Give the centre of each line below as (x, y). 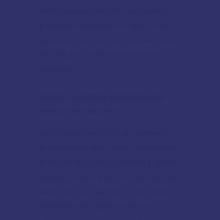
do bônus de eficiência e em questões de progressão (109, 162)
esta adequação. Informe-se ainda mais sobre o (103, 55)
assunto (51, 70)
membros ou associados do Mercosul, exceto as (104, 11)
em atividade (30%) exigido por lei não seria (98, 206)
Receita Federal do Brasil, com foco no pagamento (108, 147)
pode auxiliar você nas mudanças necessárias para (107, 40)
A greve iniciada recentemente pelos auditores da (105, 133)
